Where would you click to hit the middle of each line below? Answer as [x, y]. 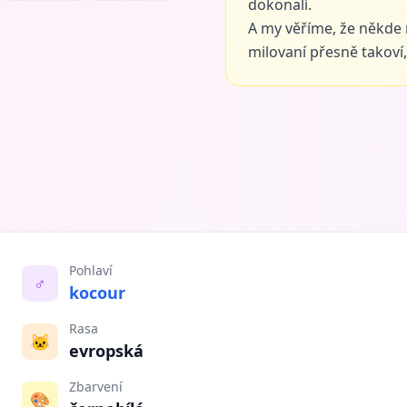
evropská [107, 351]
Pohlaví [91, 270]
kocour [98, 293]
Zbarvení [96, 387]
